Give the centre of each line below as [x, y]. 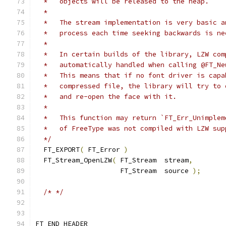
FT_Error [104, 150]
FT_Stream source [114, 171]
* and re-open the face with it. [106, 97]
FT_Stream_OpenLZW [74, 160]
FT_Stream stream [152, 160]
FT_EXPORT [58, 150]
